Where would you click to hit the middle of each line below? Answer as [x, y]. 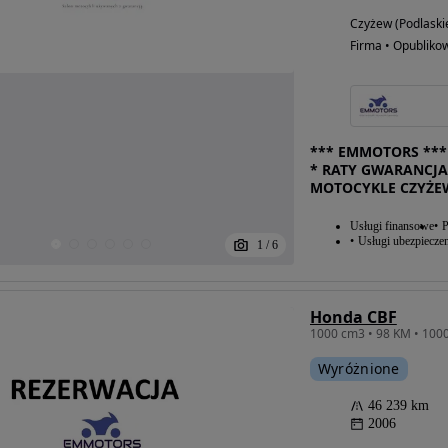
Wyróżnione [358, 368]
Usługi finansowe [391, 226]
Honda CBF [353, 317]
